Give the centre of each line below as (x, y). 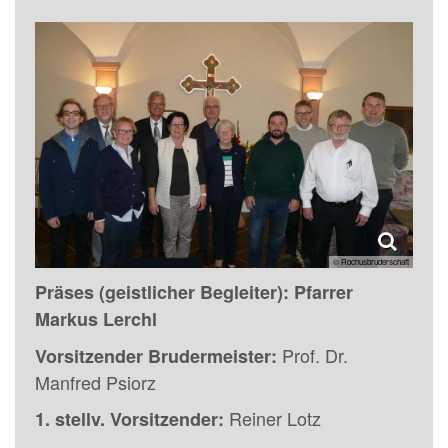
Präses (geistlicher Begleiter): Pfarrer (194, 291)
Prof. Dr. (312, 354)
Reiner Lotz (272, 417)
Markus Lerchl (96, 318)
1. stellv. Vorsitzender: (129, 418)
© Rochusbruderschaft (371, 261)
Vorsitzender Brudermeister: (156, 355)
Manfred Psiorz (95, 381)
